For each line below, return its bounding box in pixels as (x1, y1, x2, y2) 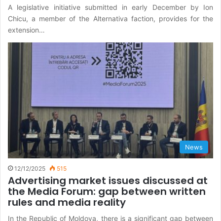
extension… (8, 25, 45, 34)
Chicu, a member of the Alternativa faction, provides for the (8, 14, 213, 23)
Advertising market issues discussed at (8, 173, 208, 187)
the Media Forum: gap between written (8, 184, 206, 198)
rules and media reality (8, 195, 126, 209)
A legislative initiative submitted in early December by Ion (8, 2, 213, 11)
